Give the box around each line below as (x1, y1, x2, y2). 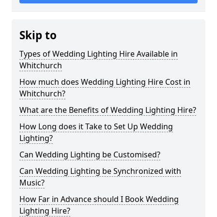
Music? (19, 177, 45, 188)
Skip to (19, 28, 57, 43)
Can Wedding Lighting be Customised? (19, 149, 160, 160)
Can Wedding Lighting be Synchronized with (19, 166, 181, 176)
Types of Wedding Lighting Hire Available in (19, 48, 178, 59)
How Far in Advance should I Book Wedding (19, 194, 179, 204)
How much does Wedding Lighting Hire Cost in (19, 77, 190, 87)
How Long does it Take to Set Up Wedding (19, 121, 173, 132)
